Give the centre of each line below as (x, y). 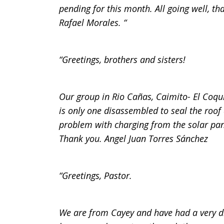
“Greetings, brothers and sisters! (122, 59)
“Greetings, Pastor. (95, 175)
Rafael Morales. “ (93, 22)
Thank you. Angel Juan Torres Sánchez (133, 138)
